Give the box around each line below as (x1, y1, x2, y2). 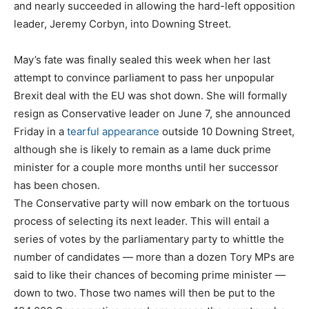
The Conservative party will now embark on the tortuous (14, 196, 290, 210)
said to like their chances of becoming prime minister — (14, 268, 286, 281)
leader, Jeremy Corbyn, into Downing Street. (14, 17, 231, 30)
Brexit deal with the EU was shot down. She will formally (14, 88, 287, 102)
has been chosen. (14, 178, 100, 192)
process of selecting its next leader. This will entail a (14, 214, 269, 228)
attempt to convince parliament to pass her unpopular (14, 70, 275, 84)
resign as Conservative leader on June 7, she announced (14, 106, 290, 120)
